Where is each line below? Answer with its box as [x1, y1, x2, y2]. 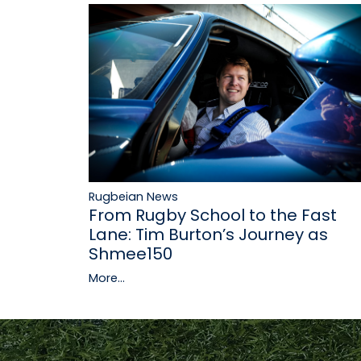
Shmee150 [89, 243, 172, 266]
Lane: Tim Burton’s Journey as [89, 223, 328, 247]
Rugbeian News [89, 189, 178, 205]
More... [89, 270, 125, 287]
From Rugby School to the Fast [89, 204, 337, 227]
